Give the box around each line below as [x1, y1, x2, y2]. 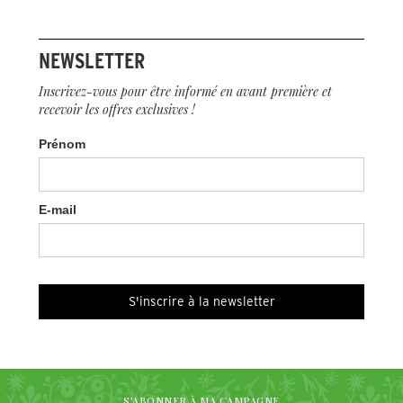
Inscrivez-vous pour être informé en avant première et [38, 82, 332, 100]
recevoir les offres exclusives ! [38, 100, 195, 118]
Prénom [38, 136, 85, 151]
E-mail [38, 201, 76, 217]
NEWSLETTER [38, 47, 145, 74]
